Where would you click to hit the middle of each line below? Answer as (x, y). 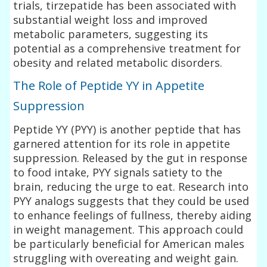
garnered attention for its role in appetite (122, 143)
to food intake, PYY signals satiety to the (118, 172)
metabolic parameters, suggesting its (111, 34)
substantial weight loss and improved (111, 19)
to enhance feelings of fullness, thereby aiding (133, 215)
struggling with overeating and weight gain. (126, 258)
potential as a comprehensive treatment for (127, 48)
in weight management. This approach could (128, 229)
